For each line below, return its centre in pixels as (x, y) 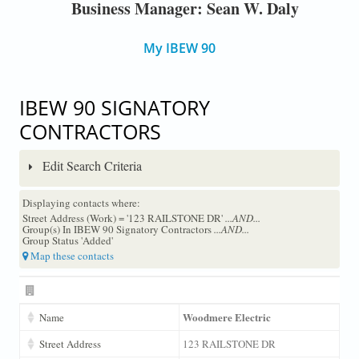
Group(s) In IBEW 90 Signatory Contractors (118, 229)
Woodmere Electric (226, 317)
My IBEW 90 (179, 48)
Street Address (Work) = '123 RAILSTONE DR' (123, 218)
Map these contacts (71, 255)
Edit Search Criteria (90, 165)
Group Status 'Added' (67, 240)
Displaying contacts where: (81, 202)
